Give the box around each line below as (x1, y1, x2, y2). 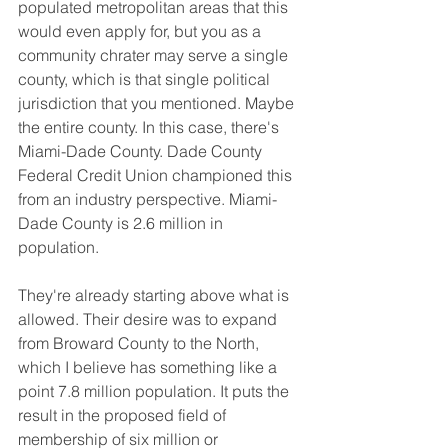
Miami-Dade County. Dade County (18, 140, 266, 161)
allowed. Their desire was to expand (18, 308, 281, 329)
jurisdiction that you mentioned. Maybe (18, 92, 298, 113)
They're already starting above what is (18, 284, 293, 305)
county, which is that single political (18, 68, 274, 89)
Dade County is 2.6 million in (18, 212, 227, 233)
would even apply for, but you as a (18, 20, 265, 41)
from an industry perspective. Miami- (18, 188, 277, 209)
